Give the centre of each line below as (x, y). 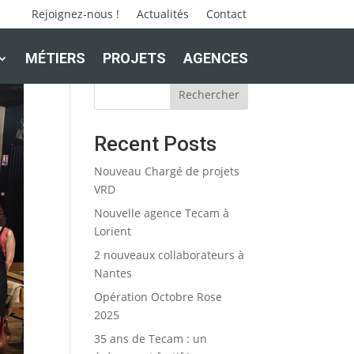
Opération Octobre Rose (158, 297)
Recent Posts (156, 144)
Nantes (113, 273)
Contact (227, 14)
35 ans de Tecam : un (151, 339)
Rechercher (209, 94)
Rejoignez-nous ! (76, 14)
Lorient (113, 231)
